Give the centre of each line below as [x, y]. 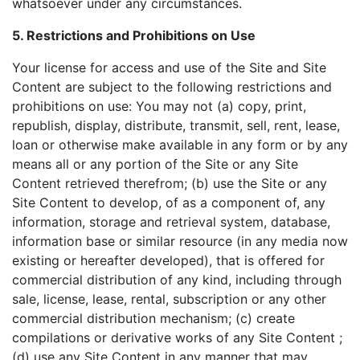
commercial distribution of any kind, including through [177, 280]
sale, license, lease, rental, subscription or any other [169, 299]
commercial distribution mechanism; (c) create [153, 318]
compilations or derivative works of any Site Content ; [177, 337]
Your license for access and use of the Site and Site [169, 67]
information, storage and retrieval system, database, [171, 222]
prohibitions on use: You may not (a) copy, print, [159, 106]
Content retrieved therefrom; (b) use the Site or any [170, 183]
